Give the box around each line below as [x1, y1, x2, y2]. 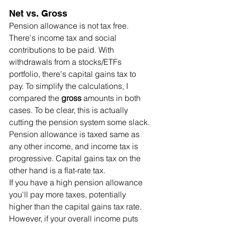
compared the [9, 92, 61, 103]
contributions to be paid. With [9, 44, 116, 55]
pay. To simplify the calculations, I [9, 80, 130, 91]
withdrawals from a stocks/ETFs [9, 56, 124, 67]
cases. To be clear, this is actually [9, 104, 130, 115]
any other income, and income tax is [9, 141, 140, 151]
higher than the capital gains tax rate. [9, 201, 144, 211]
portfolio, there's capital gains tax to [9, 68, 138, 79]
